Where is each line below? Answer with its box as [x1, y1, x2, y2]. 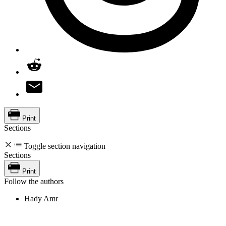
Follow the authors [4, 177, 64, 186]
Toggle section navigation [24, 141, 105, 150]
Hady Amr [24, 194, 58, 203]
